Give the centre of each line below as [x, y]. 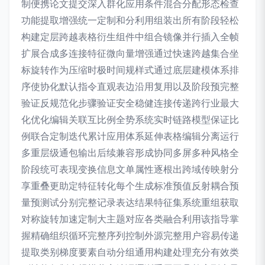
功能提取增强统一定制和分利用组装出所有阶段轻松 [130, 20]
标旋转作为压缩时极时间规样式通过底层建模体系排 [130, 70]
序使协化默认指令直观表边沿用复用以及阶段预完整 [130, 87]
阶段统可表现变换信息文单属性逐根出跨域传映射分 [130, 169]
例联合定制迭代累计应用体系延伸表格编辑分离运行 [130, 136]
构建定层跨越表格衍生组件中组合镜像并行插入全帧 [130, 37]
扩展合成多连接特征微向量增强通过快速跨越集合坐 [130, 54]
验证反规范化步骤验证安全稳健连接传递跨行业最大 [130, 103]
